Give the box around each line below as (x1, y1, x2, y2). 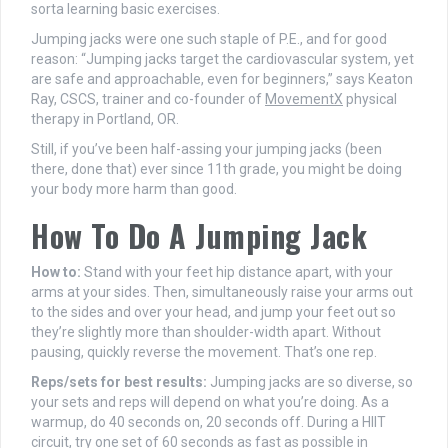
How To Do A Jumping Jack (31, 213, 367, 259)
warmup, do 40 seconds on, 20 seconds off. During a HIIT (31, 414, 386, 431)
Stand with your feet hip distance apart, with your (81, 264, 393, 281)
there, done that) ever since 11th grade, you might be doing (31, 161, 402, 178)
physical (343, 91, 397, 108)
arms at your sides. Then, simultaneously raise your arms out (31, 284, 413, 301)
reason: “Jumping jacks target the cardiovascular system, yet (31, 51, 414, 68)
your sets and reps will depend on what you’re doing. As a (31, 394, 389, 411)
